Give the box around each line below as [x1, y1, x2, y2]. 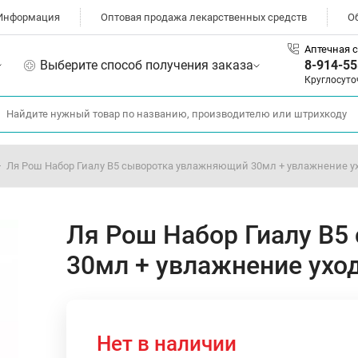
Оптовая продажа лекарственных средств [101, 11, 307, 23]
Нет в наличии [97, 331, 237, 356]
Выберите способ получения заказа [40, 57, 253, 73]
